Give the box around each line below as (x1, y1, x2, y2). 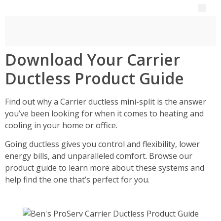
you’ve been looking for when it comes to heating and (5, 108, 204, 119)
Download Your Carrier (5, 49, 180, 70)
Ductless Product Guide (5, 68, 184, 89)
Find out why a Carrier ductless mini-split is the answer (5, 96, 206, 107)
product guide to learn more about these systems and (5, 162, 204, 174)
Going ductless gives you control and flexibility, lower (5, 139, 200, 150)
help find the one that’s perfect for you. (5, 174, 151, 185)
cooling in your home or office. (5, 120, 119, 131)
